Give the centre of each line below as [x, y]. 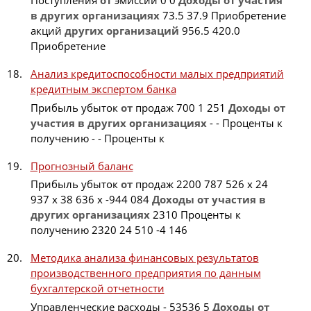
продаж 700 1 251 [180, 107]
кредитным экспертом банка [103, 89]
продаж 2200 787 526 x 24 [200, 184]
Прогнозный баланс [82, 166]
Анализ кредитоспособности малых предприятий [157, 74]
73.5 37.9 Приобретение [222, 16]
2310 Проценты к [195, 215]
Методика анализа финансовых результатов [144, 258]
